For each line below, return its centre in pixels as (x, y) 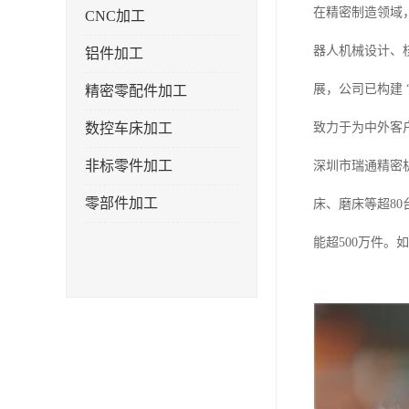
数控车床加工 (129, 128)
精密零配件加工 (136, 91)
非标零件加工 (129, 166)
